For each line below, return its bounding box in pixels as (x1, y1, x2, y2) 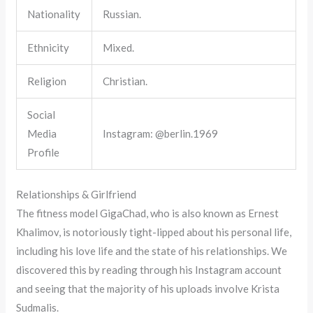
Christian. (103, 74, 148, 87)
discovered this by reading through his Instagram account (16, 263, 282, 277)
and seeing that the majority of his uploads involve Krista (16, 282, 280, 296)
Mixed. (103, 41, 135, 54)
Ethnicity (27, 41, 70, 54)
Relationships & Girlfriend (16, 188, 137, 201)
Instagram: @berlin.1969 (103, 126, 219, 140)
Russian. (103, 7, 142, 20)
